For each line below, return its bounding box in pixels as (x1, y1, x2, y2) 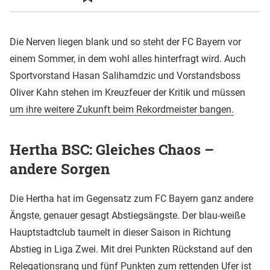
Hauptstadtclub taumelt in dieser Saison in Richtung (10, 227, 231, 239)
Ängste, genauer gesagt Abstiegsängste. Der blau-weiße (10, 210, 245, 222)
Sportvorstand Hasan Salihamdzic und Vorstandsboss (10, 70, 240, 82)
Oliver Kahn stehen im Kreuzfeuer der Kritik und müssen (10, 87, 245, 99)
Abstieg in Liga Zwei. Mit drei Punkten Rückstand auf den (10, 243, 253, 256)
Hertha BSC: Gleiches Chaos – (10, 140, 214, 160)
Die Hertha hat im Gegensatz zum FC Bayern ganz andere (10, 193, 253, 205)
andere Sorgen (10, 159, 110, 179)
